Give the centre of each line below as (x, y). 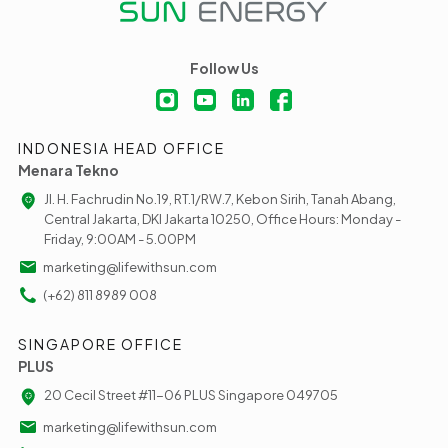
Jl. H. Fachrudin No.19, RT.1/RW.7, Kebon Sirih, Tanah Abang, (220, 199)
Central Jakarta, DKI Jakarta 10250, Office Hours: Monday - (222, 219)
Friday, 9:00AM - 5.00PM (120, 239)
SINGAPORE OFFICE (100, 344)
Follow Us (224, 68)
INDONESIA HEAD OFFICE (121, 148)
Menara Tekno (68, 170)
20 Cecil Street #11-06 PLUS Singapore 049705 (191, 395)
